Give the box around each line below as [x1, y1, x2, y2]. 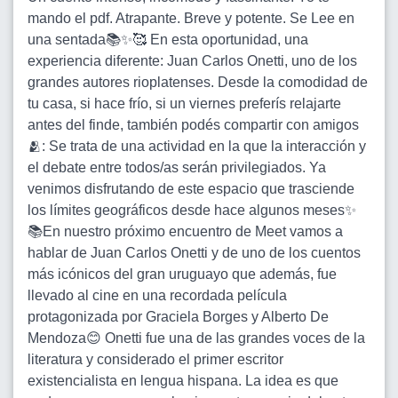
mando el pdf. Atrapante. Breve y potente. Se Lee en [28, 11, 354, 26]
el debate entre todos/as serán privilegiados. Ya [28, 160, 326, 175]
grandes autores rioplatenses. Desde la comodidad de [28, 75, 368, 90]
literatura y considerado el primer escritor [28, 352, 283, 367]
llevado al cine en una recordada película [28, 288, 287, 303]
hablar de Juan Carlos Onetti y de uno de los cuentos [28, 245, 361, 260]
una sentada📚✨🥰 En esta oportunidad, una [28, 32, 308, 47]
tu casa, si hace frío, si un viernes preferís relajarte [28, 96, 341, 111]
